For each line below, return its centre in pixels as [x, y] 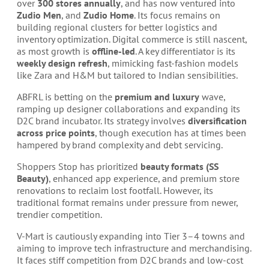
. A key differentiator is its [185, 51]
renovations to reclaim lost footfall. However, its [115, 190]
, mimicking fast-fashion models [173, 63]
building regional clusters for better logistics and [117, 27]
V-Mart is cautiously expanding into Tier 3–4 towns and [131, 236]
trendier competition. [59, 214]
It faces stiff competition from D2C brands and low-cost [130, 260]
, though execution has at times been [171, 133]
